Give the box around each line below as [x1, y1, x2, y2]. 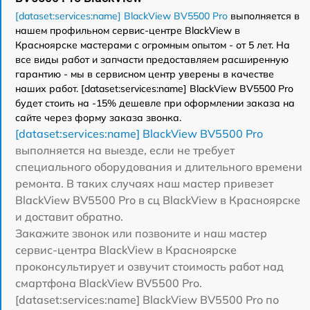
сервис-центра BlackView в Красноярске [15, 242, 237, 257]
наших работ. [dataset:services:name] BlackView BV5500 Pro [15, 82, 293, 95]
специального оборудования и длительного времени [15, 159, 302, 174]
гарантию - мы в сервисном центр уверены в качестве [15, 67, 274, 80]
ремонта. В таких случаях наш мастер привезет [15, 176, 273, 190]
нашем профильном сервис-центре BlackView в [15, 24, 240, 37]
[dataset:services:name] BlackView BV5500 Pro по [15, 292, 279, 307]
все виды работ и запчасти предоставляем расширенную [15, 53, 289, 66]
